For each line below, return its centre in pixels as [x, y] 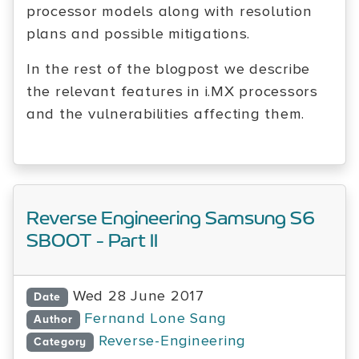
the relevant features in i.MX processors [172, 92]
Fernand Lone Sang [156, 319]
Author [53, 319]
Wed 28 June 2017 [138, 296]
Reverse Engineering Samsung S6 [171, 219]
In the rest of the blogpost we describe [169, 69]
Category [61, 342]
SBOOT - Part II [92, 241]
